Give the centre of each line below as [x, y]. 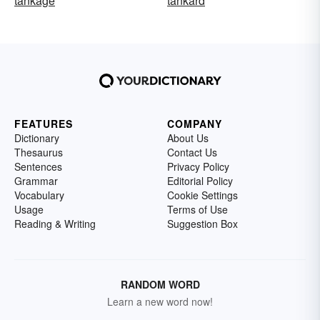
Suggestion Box [202, 223]
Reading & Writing [55, 223]
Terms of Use [197, 209]
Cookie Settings [202, 195]
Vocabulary [39, 195]
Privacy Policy [198, 166]
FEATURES [44, 123]
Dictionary [37, 137]
